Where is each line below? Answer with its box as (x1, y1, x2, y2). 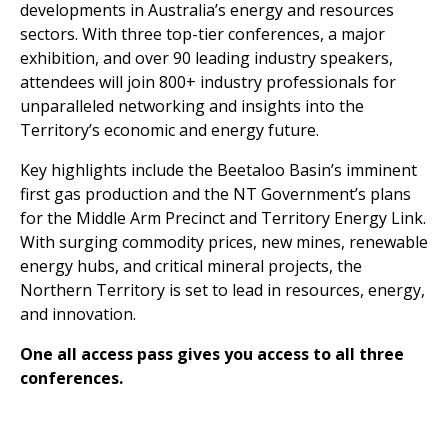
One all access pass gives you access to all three (20, 343, 404, 365)
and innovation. (20, 303, 136, 325)
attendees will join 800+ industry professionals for (20, 71, 396, 93)
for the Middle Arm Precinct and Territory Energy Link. (20, 207, 426, 229)
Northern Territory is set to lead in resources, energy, (20, 279, 425, 301)
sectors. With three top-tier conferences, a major (20, 23, 385, 45)
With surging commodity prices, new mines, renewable (20, 231, 428, 253)
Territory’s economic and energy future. (20, 119, 319, 141)
